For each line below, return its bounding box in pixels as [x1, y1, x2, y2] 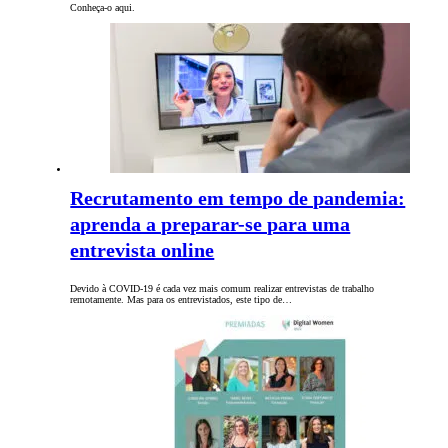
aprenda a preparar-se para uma [70, 213, 351, 236]
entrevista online [70, 239, 215, 262]
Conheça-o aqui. [70, 2, 136, 14]
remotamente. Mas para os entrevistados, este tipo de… [70, 294, 293, 306]
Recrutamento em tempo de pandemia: [70, 187, 406, 210]
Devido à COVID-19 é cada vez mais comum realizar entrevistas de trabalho [70, 283, 375, 295]
